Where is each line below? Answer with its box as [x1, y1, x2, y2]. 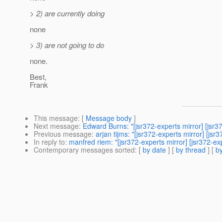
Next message [34, 121, 79, 131]
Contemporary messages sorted [34, 145, 135, 155]
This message [34, 113, 78, 123]
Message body [86, 113, 132, 123]
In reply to [34, 137, 65, 147]
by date [143, 145, 166, 155]
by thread [176, 145, 206, 155]
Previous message [34, 129, 92, 139]
